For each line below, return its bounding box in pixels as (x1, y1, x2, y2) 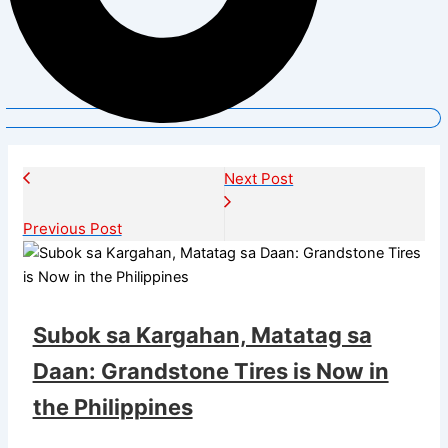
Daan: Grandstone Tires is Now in (32, 357, 389, 384)
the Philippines (32, 393, 193, 420)
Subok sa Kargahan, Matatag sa (32, 321, 372, 348)
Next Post (224, 168, 294, 188)
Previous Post (22, 218, 122, 238)
